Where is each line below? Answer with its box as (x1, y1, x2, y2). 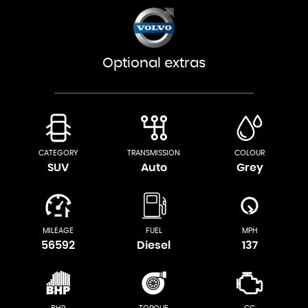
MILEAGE (43, 226, 74, 234)
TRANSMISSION (127, 148, 181, 157)
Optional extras (102, 56, 206, 70)
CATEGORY (38, 148, 78, 157)
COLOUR (234, 148, 265, 157)
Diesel (137, 239, 171, 251)
